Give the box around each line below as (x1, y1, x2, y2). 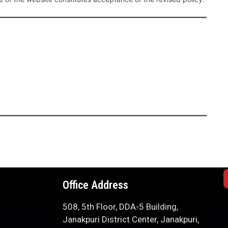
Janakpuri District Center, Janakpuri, (62, 214, 199, 225)
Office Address (62, 179, 128, 192)
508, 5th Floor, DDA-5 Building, (62, 202, 178, 212)
